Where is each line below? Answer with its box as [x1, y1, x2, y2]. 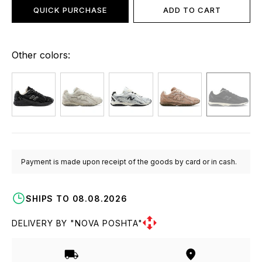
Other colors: [12, 49, 70, 61]
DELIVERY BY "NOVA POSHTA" [12, 218, 143, 228]
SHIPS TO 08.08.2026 [26, 193, 127, 204]
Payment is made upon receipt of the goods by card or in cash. [21, 157, 237, 167]
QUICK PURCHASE [33, 5, 107, 15]
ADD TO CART [163, 5, 221, 15]
